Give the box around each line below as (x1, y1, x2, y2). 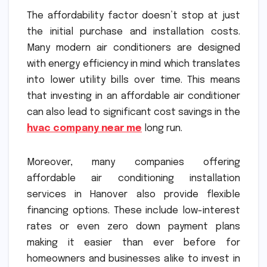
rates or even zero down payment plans (27, 221, 240, 232)
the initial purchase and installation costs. (27, 26, 240, 37)
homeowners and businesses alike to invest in (27, 253, 240, 264)
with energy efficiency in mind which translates (27, 58, 240, 69)
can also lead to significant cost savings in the (27, 107, 240, 117)
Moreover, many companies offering (27, 157, 240, 167)
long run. (142, 123, 182, 133)
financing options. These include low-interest (27, 205, 240, 216)
